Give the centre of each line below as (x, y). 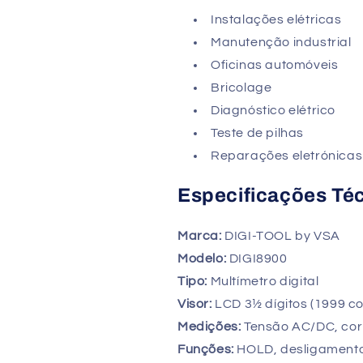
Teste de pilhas (257, 133)
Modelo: (202, 259)
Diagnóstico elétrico (273, 111)
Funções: (206, 350)
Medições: (209, 327)
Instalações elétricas (276, 20)
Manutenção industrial (281, 43)
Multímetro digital (263, 282)
